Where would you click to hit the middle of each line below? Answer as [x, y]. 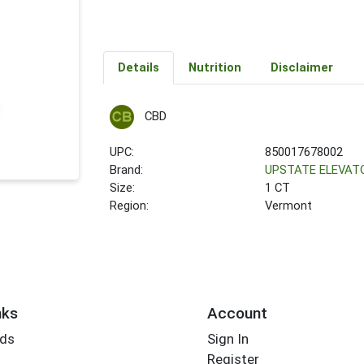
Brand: [127, 170]
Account [237, 313]
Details [138, 68]
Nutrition [214, 68]
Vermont [289, 206]
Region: [130, 206]
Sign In [227, 339]
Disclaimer [301, 68]
